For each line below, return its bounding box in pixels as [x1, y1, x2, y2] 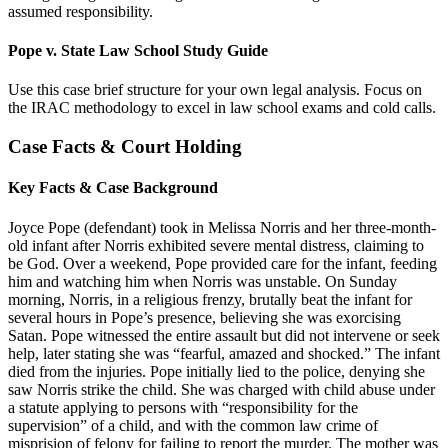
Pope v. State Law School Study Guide [8, 42, 268, 60]
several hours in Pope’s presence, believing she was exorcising [8, 308, 401, 326]
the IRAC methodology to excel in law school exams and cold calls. [8, 99, 436, 117]
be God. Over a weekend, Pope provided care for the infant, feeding [8, 254, 437, 272]
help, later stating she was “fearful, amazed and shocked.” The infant [8, 344, 440, 362]
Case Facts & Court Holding [8, 136, 242, 157]
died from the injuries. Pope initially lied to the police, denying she [8, 362, 425, 380]
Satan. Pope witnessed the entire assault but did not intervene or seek [8, 326, 440, 344]
